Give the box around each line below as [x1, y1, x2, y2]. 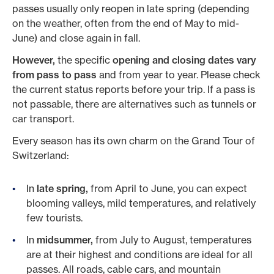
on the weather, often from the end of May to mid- [12, 17, 239, 29]
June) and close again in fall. [12, 32, 140, 44]
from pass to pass [12, 68, 97, 81]
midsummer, [34, 234, 93, 246]
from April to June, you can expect [88, 182, 247, 194]
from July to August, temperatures [93, 234, 251, 246]
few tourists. [26, 212, 87, 224]
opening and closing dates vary [113, 54, 256, 66]
